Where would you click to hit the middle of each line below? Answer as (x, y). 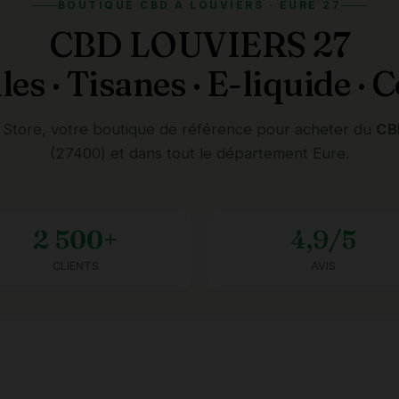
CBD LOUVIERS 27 (199, 45)
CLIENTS (75, 266)
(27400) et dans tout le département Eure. (199, 153)
